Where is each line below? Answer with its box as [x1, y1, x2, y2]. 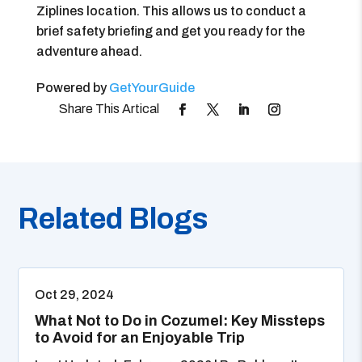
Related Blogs [18, 203, 208, 235]
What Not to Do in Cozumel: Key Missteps [35, 313, 326, 329]
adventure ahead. [36, 44, 142, 58]
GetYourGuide [108, 81, 195, 95]
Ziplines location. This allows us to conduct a [36, 4, 306, 18]
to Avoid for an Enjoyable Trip [35, 330, 246, 346]
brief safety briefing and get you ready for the [36, 24, 305, 38]
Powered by [36, 81, 109, 95]
